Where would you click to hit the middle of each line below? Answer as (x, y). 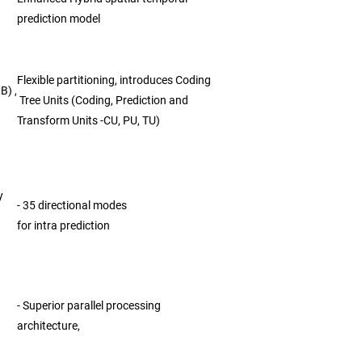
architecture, (50, 326)
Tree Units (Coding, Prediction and (104, 100)
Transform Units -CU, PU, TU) (90, 120)
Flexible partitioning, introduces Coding (114, 80)
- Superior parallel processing (90, 305)
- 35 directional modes (73, 205)
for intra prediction (63, 225)
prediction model (59, 19)
